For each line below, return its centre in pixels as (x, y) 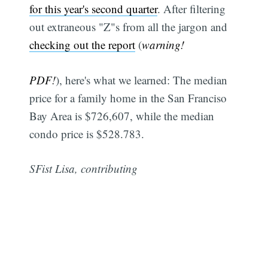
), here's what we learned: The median (142, 80)
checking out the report (83, 45)
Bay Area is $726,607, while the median (122, 115)
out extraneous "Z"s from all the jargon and (129, 27)
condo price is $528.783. (87, 133)
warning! (163, 45)
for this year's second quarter (94, 9)
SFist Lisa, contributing (84, 169)
